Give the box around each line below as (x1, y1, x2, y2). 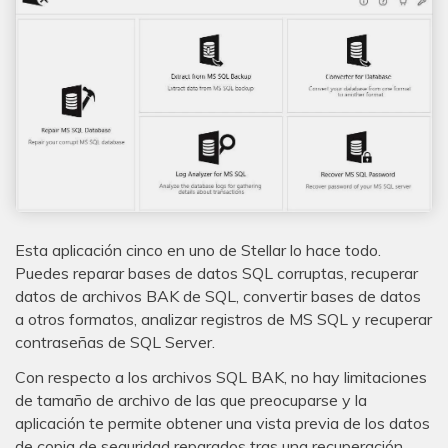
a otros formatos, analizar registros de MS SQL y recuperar (15, 308, 432, 329)
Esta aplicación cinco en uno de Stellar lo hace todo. (15, 239, 381, 260)
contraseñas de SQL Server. (15, 331, 215, 352)
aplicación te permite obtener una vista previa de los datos (15, 413, 430, 434)
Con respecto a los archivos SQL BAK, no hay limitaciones (15, 367, 427, 388)
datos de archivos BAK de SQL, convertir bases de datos (15, 285, 421, 306)
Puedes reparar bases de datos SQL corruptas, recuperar (15, 262, 418, 283)
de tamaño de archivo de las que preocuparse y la (15, 390, 367, 411)
